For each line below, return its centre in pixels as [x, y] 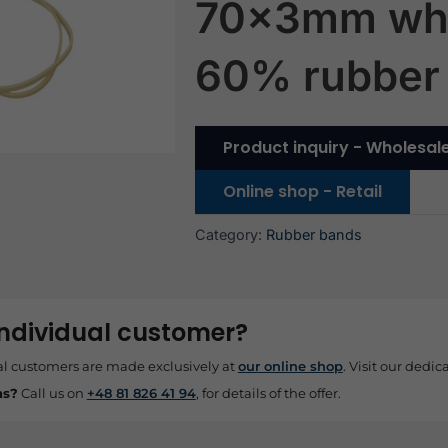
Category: [228, 234]
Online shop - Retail [302, 191]
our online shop [290, 365]
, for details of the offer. [268, 392]
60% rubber [317, 75]
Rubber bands [313, 234]
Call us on [52, 392]
